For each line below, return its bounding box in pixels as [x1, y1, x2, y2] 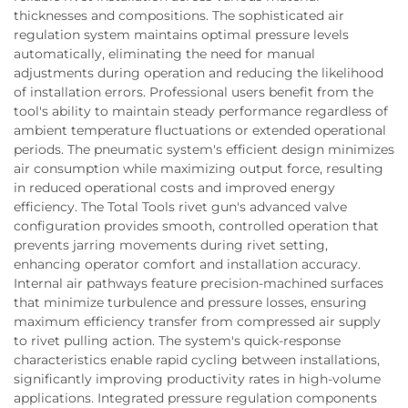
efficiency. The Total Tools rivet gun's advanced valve [14, 198, 347, 215]
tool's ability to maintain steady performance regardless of [14, 102, 388, 119]
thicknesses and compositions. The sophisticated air [14, 6, 344, 24]
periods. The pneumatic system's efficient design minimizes [14, 140, 394, 158]
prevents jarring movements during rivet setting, [14, 236, 328, 253]
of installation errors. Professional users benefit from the [14, 83, 373, 100]
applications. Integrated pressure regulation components [14, 389, 377, 406]
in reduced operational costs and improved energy [14, 178, 335, 196]
